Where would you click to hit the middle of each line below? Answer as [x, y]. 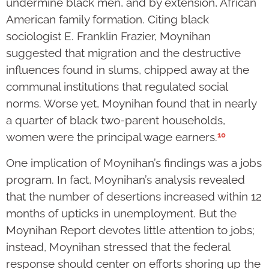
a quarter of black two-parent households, [116, 120]
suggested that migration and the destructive [123, 53]
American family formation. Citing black [107, 20]
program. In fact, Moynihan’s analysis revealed [125, 180]
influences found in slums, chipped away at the [128, 70]
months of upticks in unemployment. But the [121, 213]
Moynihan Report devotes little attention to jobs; [130, 230]
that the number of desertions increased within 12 [134, 197]
